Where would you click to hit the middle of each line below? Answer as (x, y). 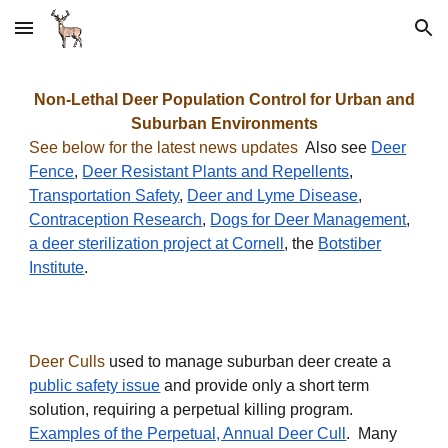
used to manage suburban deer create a (248, 361)
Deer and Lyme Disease (273, 195)
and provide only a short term (265, 385)
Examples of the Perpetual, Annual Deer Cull (188, 433)
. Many (372, 433)
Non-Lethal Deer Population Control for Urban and (224, 99)
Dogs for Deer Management (308, 219)
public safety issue (95, 385)
